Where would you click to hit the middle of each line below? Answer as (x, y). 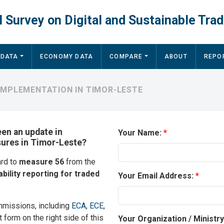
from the (80, 162)
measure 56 (41, 162)
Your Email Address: (156, 176)
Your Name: (140, 133)
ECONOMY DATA (66, 57)
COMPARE (126, 57)
